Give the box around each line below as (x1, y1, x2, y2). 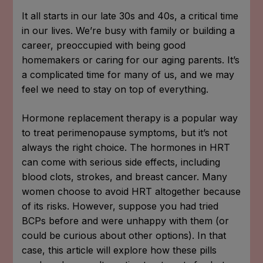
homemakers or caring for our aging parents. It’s (22, 53, 240, 66)
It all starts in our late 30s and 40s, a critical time (22, 9, 239, 22)
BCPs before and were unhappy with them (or (22, 214, 230, 227)
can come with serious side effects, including (22, 156, 221, 168)
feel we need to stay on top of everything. (22, 83, 209, 95)
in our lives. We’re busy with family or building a (22, 24, 235, 36)
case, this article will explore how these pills (22, 244, 217, 256)
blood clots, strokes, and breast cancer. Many (22, 170, 228, 183)
